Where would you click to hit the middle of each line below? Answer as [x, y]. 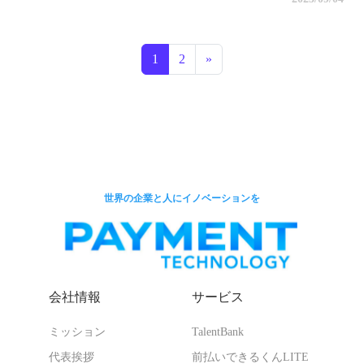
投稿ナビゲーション [234, 39]
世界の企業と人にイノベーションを [182, 198]
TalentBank [218, 332]
